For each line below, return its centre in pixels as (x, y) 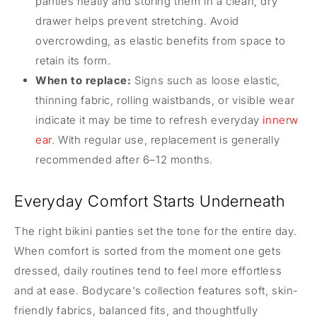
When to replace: (83, 80)
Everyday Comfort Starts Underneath (150, 201)
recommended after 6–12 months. (125, 159)
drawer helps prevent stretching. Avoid (137, 21)
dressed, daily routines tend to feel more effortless (148, 270)
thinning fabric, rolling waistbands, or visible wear (165, 100)
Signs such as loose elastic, (206, 80)
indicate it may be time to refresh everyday (149, 120)
